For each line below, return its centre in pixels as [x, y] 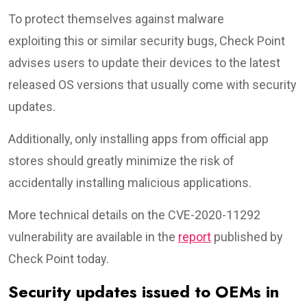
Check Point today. [59, 258]
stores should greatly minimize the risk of [121, 160]
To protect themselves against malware [116, 19]
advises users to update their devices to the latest [144, 62]
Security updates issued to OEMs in [144, 291]
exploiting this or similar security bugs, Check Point [147, 40]
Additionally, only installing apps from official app [138, 138]
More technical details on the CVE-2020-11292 [134, 214]
